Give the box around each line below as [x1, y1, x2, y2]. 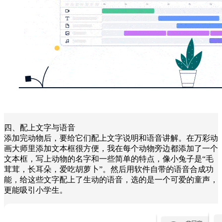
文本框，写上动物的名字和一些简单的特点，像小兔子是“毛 [4, 154, 214, 163]
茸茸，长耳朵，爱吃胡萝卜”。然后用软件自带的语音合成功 [4, 165, 214, 173]
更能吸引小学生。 [4, 185, 67, 194]
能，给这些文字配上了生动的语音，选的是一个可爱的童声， [4, 175, 218, 184]
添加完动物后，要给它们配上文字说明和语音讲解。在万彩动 [4, 133, 218, 142]
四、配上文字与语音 [4, 123, 75, 132]
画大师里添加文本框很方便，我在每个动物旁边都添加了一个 [4, 144, 218, 153]
